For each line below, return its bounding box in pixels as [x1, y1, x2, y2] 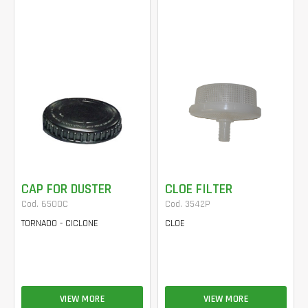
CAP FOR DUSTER [21, 179, 111, 198]
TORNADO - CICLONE [21, 217, 98, 230]
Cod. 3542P [165, 197, 210, 210]
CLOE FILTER [165, 179, 232, 198]
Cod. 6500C [21, 197, 68, 210]
